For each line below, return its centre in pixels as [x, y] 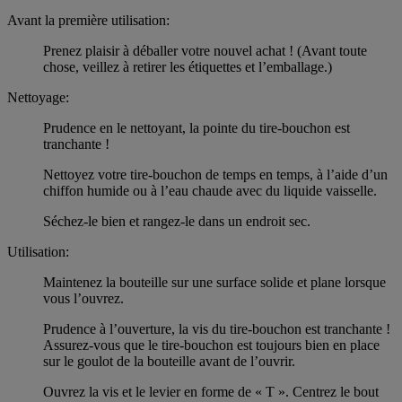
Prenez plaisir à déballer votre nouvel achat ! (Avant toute [205, 51]
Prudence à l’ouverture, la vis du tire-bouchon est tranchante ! [217, 329]
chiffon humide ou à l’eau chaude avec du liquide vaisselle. [210, 191]
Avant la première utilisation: [88, 21]
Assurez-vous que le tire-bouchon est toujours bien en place [211, 345]
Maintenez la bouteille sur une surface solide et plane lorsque [214, 283]
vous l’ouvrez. [83, 299]
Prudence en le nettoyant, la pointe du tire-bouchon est [197, 128]
